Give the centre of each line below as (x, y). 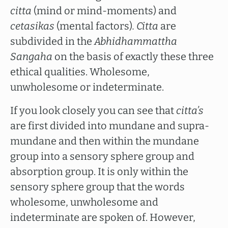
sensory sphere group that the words (97, 187)
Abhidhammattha (136, 41)
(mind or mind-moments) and (104, 11)
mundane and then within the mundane (105, 141)
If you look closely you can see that (93, 110)
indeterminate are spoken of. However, (103, 217)
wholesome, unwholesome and (84, 202)
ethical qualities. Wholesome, (80, 72)
